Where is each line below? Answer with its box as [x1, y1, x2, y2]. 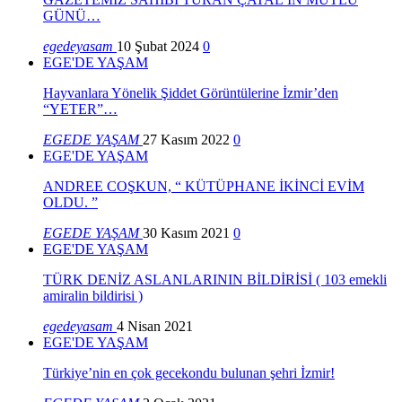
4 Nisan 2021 [117, 319, 193, 335]
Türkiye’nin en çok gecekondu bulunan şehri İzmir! [43, 365, 335, 381]
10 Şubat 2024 [117, 39, 199, 55]
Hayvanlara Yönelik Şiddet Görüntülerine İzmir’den [43, 85, 338, 101]
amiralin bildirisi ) [43, 288, 143, 304]
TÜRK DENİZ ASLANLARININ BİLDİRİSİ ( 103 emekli [43, 272, 387, 288]
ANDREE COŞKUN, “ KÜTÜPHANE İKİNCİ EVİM [43, 179, 364, 195]
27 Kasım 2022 [143, 132, 230, 148]
